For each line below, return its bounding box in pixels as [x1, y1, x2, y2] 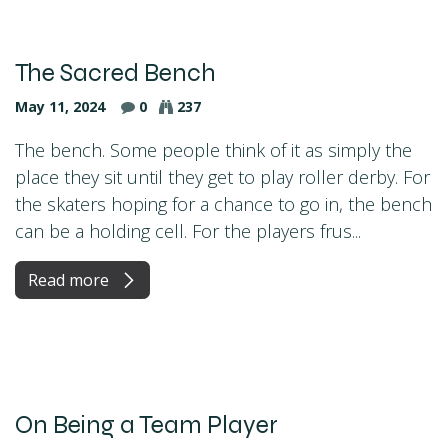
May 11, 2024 [15, 96, 105, 116]
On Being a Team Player [15, 409, 278, 440]
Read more [28, 268, 113, 291]
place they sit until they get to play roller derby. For [15, 164, 430, 189]
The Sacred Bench [15, 57, 216, 88]
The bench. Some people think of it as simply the [15, 137, 412, 162]
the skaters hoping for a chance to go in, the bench [15, 191, 432, 216]
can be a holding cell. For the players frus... [15, 218, 361, 243]
